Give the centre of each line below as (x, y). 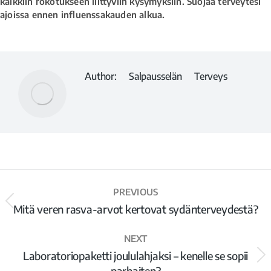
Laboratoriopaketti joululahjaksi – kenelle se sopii (135, 255)
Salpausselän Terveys (172, 76)
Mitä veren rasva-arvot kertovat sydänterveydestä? (135, 209)
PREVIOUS (135, 191)
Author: (101, 76)
